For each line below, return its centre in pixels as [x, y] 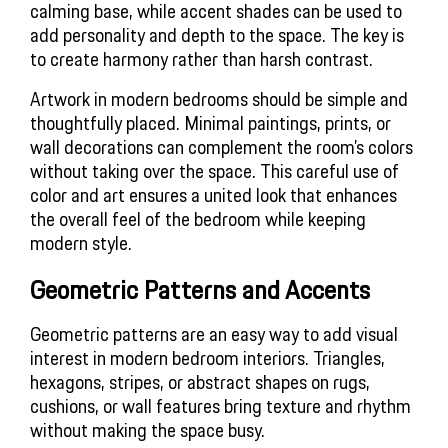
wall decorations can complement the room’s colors [221, 146]
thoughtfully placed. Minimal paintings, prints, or [210, 122]
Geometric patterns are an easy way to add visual [214, 334]
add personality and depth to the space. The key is [217, 34]
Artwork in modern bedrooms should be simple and [219, 98]
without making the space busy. [147, 430]
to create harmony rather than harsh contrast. [201, 58]
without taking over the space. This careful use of [214, 170]
